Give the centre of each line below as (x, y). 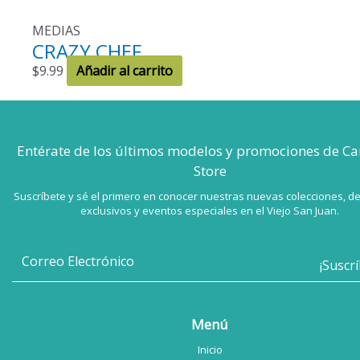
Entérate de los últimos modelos (119, 151)
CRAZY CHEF (87, 51)
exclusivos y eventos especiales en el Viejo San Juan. (210, 211)
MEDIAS (56, 31)
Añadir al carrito (125, 71)
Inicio (210, 350)
